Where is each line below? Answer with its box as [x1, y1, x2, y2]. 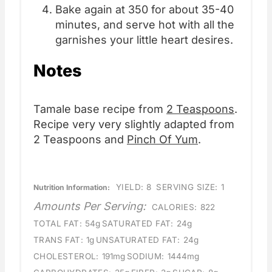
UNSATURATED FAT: [96, 235, 180, 245]
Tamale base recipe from [33, 103, 166, 116]
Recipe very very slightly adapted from [33, 118, 234, 131]
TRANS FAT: [33, 235, 84, 245]
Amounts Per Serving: [33, 200, 146, 213]
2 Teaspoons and [33, 133, 127, 146]
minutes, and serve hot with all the [55, 18, 234, 32]
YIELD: [116, 182, 144, 192]
